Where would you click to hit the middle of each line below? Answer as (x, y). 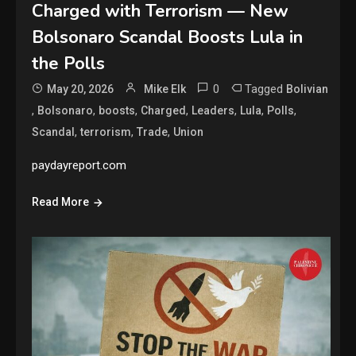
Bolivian (308, 89)
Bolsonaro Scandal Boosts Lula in (168, 37)
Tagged (266, 89)
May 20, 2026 (81, 89)
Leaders (213, 110)
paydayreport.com (79, 165)
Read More (61, 201)
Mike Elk (165, 89)
